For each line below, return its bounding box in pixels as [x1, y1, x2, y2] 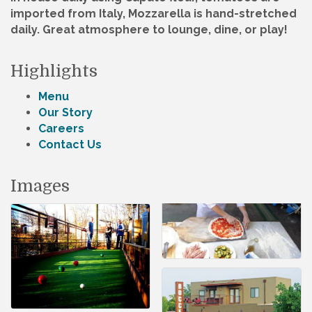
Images [10, 176, 70, 196]
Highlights [10, 61, 97, 81]
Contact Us [38, 138, 102, 152]
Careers [38, 122, 84, 136]
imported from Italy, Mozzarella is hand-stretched [10, 7, 297, 21]
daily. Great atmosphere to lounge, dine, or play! [10, 23, 288, 37]
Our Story [38, 106, 93, 120]
